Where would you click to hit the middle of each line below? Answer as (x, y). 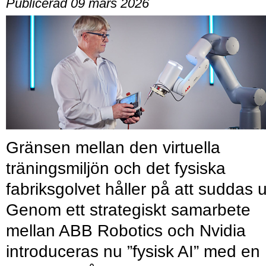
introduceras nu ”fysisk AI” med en (133, 252)
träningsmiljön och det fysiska (116, 169)
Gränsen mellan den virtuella (113, 148)
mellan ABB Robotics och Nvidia (126, 231)
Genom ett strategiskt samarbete (128, 210)
